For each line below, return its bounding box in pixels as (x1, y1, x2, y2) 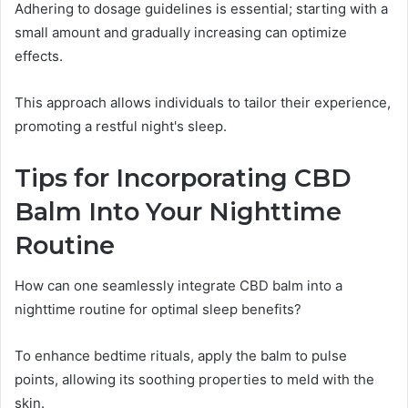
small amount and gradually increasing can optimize (15, 23, 347, 41)
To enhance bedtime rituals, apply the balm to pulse (15, 347, 347, 365)
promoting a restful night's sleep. (15, 117, 227, 135)
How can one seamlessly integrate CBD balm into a (15, 277, 342, 295)
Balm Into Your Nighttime (15, 196, 342, 227)
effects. (15, 46, 63, 65)
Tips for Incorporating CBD (15, 162, 352, 193)
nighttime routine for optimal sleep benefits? (15, 301, 301, 319)
